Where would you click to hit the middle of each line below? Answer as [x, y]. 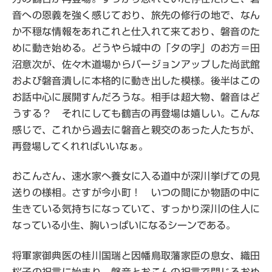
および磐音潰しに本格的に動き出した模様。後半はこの [136, 80]
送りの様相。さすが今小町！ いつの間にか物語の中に [136, 193]
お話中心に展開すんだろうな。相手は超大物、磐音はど [136, 97]
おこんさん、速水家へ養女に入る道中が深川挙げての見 [136, 176]
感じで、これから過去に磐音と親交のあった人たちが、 [136, 130]
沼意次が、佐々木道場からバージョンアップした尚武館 [136, 64]
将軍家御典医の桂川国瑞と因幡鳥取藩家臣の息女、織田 [136, 255]
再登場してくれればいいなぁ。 [80, 146]
